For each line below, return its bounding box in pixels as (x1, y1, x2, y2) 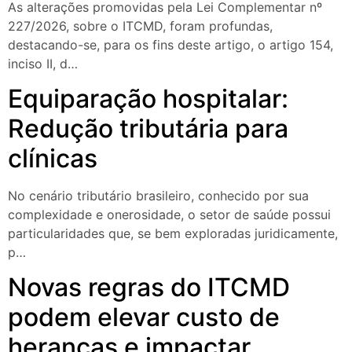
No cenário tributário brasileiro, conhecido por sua (8, 188, 309, 203)
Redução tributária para (8, 113, 288, 144)
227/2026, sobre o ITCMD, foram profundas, (8, 17, 273, 34)
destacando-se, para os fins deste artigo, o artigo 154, (8, 36, 333, 53)
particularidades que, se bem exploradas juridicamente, (8, 225, 338, 241)
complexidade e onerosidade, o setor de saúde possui (8, 207, 331, 222)
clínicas (8, 143, 97, 174)
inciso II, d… (8, 55, 78, 71)
